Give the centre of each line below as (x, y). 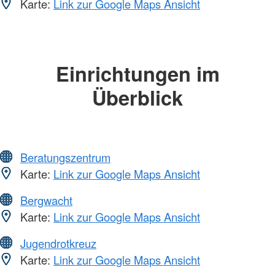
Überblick (137, 98)
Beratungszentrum (65, 157)
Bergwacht (46, 200)
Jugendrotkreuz (58, 243)
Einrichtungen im (137, 74)
